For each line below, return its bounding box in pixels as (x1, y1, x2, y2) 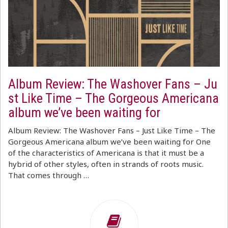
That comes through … (8, 170, 89, 180)
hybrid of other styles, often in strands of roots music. (8, 159, 204, 169)
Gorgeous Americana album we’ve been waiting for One (8, 136, 211, 147)
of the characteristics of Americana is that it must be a (8, 148, 204, 158)
